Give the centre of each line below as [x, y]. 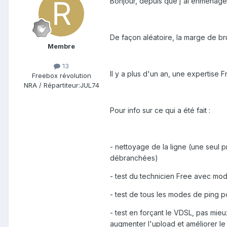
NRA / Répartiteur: [52, 85]
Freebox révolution [61, 76]
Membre [61, 46]
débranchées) [134, 158]
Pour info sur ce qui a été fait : [160, 110]
